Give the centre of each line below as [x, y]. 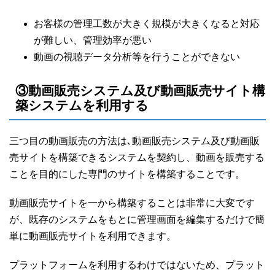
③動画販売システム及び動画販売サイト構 [140, 91]
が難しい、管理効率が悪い [93, 41]
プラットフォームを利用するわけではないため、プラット [137, 265]
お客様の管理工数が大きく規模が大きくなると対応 [147, 24]
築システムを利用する [82, 106]
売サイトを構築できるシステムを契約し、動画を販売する [137, 158]
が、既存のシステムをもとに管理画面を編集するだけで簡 [137, 220]
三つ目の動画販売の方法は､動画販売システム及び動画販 [134, 141]
